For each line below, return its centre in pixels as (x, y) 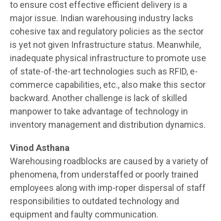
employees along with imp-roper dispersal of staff (108, 187)
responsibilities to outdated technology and (94, 201)
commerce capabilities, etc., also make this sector (108, 84)
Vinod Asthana (40, 147)
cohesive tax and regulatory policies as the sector (107, 31)
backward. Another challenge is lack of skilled (98, 98)
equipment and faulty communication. (84, 214)
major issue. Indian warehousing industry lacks (102, 18)
